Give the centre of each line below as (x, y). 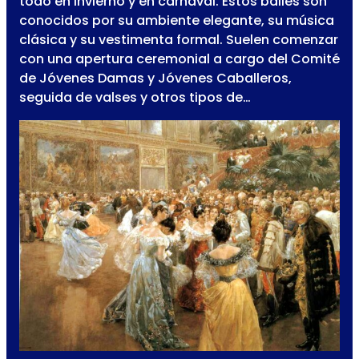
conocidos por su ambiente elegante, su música (177, 21)
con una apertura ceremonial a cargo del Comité (179, 59)
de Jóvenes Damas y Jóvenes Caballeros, (155, 79)
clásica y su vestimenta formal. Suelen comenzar (179, 40)
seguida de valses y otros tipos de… (135, 98)
